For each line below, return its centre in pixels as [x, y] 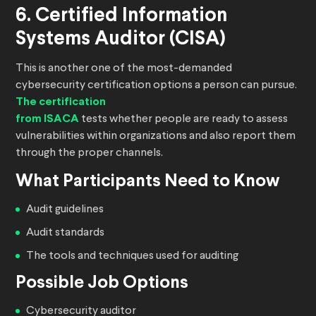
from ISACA [47, 119]
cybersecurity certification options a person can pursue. [156, 86]
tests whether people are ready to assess [183, 120]
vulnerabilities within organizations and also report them [156, 136]
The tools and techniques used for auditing [132, 256]
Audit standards [65, 233]
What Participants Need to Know [148, 182]
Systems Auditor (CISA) [121, 40]
